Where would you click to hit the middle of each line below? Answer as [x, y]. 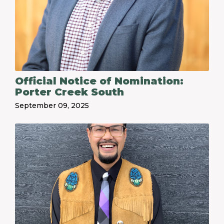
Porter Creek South [69, 92]
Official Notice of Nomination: [99, 81]
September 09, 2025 [52, 105]
